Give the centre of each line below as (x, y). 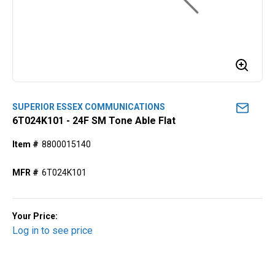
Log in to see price (52, 230)
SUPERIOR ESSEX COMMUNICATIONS (89, 107)
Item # (25, 144)
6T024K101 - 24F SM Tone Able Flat (94, 121)
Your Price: (35, 216)
